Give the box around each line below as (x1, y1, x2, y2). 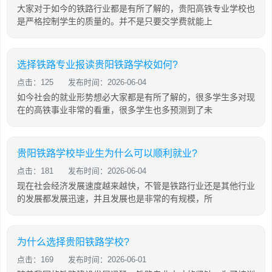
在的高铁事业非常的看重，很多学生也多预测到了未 (17, 105, 212, 115)
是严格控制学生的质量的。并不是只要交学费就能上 (17, 16, 212, 26)
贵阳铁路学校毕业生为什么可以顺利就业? (17, 148, 197, 158)
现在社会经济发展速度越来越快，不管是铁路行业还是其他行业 (17, 181, 255, 191)
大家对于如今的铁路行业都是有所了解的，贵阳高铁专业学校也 (17, 4, 255, 13)
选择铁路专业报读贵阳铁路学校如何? (17, 59, 178, 70)
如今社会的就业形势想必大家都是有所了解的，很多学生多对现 (17, 92, 255, 102)
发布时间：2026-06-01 (68, 255, 146, 264)
